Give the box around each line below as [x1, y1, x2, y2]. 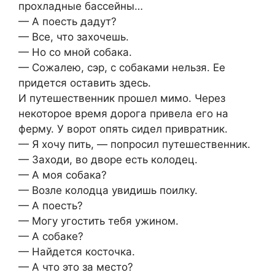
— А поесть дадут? [18, 15, 117, 28]
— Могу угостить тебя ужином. [18, 215, 179, 228]
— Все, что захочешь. [18, 31, 129, 44]
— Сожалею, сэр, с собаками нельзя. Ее [18, 61, 225, 74]
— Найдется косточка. [18, 246, 135, 258]
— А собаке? [18, 230, 83, 243]
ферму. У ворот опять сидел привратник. [18, 123, 228, 136]
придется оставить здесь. [18, 77, 151, 90]
